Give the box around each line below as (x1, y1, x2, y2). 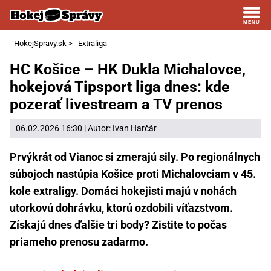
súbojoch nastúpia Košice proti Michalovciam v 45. (10, 167, 256, 180)
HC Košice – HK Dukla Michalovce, (10, 60, 246, 79)
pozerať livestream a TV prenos (10, 96, 223, 114)
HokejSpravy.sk (13, 39, 67, 48)
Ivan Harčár (113, 123, 157, 133)
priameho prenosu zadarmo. (10, 235, 148, 248)
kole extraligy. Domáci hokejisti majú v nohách (10, 184, 237, 197)
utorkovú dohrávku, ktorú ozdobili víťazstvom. (10, 201, 233, 214)
